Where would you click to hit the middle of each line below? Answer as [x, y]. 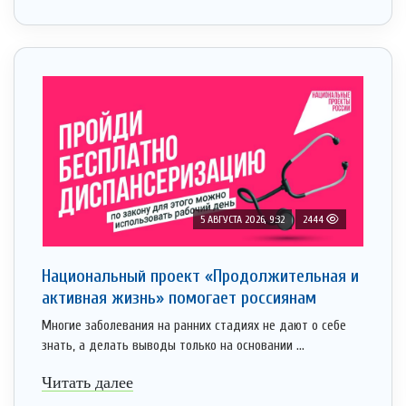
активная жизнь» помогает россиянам [179, 298]
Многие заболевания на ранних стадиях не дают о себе [194, 326]
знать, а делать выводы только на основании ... [173, 346]
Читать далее [87, 383]
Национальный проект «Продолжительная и [200, 276]
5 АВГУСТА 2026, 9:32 [242, 220]
